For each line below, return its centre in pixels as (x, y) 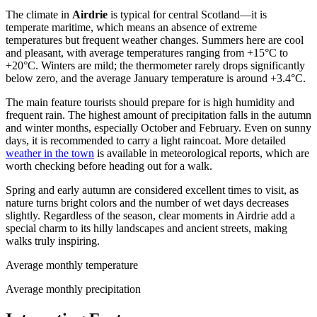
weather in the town (50, 154)
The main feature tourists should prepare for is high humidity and (150, 103)
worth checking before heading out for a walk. (109, 166)
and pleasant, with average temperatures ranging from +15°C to (147, 53)
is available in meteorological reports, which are (202, 154)
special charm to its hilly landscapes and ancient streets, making (146, 229)
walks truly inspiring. (53, 241)
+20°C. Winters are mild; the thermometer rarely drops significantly (155, 66)
